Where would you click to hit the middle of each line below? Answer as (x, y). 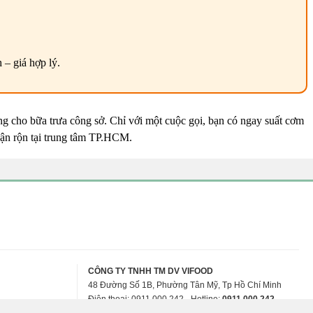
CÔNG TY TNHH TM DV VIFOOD (150, 271)
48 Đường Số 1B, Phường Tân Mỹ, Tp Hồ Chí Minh (184, 285)
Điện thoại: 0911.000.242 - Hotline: (155, 299)
